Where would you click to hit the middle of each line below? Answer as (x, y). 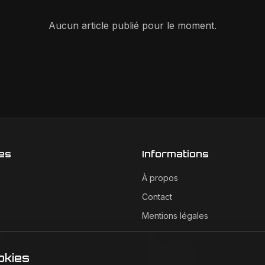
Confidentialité (170, 253)
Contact (157, 197)
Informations (175, 154)
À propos (160, 178)
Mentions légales (175, 216)
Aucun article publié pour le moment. (132, 25)
